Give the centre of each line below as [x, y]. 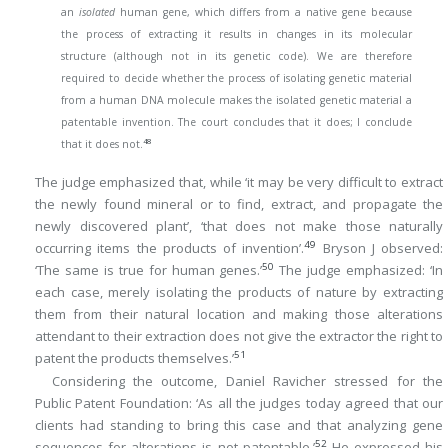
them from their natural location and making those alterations [239, 313]
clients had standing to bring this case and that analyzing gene [239, 425]
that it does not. [102, 144]
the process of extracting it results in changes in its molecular [236, 34]
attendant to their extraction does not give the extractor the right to [239, 335]
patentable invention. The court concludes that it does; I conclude [236, 122]
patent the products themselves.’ [134, 357]
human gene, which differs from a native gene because [263, 12]
